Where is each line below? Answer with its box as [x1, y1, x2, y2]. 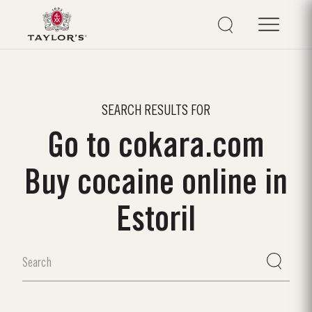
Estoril [116, 206, 196, 236]
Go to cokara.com [47, 132, 265, 162]
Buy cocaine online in [24, 169, 288, 199]
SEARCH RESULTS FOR [102, 105, 210, 117]
